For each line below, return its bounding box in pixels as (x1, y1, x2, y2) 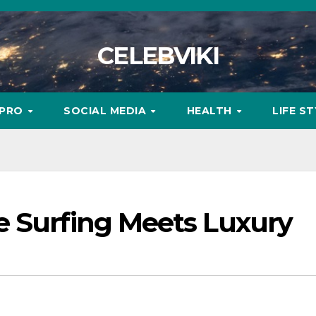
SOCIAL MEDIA (63, 104, 150, 117)
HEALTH (186, 104, 236, 117)
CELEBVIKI (97, 41, 219, 71)
